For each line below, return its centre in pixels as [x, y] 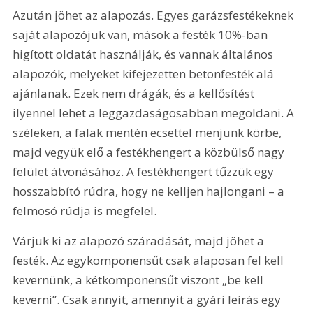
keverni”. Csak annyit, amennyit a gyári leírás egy [148, 300]
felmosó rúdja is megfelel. [86, 210]
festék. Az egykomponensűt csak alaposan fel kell [150, 261]
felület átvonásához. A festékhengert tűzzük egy [145, 171]
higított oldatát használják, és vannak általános [145, 54]
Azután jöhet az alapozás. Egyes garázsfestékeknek [155, 15]
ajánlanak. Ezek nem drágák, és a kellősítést [135, 93]
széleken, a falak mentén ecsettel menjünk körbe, [149, 132]
